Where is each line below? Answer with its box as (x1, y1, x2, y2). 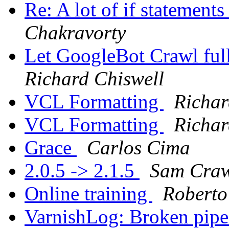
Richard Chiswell (25, 67, 164, 90)
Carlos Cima (87, 136, 190, 159)
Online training (25, 182, 152, 205)
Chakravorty (25, 21, 126, 44)
